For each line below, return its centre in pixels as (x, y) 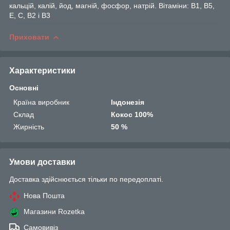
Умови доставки (42, 162)
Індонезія (128, 102)
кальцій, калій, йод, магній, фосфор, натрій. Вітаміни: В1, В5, (112, 5)
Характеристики (42, 70)
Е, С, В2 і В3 (30, 15)
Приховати (29, 37)
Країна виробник (41, 102)
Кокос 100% (132, 114)
